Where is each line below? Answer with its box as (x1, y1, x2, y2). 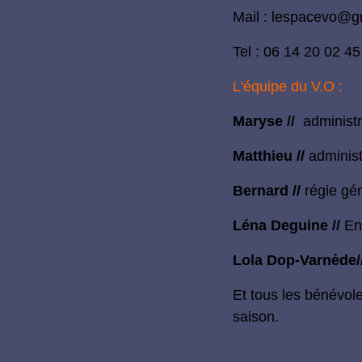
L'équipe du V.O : (232, 78, 343, 95)
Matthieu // (232, 148, 305, 165)
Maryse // (232, 113, 299, 130)
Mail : (232, 9, 271, 26)
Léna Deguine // (232, 217, 340, 234)
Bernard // (232, 183, 301, 200)
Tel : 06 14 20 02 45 (232, 44, 360, 61)
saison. (232, 309, 279, 326)
